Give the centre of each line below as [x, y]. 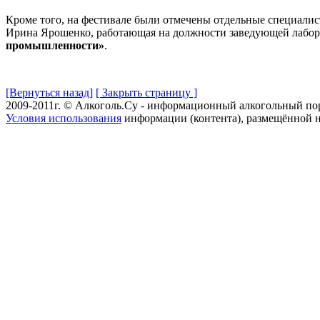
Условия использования [64, 118]
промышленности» [55, 45]
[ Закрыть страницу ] [146, 92]
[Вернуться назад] [49, 92]
